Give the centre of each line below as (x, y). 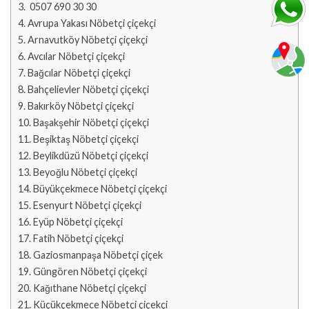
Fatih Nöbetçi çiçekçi (78, 238)
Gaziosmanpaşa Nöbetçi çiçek (98, 255)
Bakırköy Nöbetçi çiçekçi (80, 106)
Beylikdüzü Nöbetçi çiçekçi (90, 155)
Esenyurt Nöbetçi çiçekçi (87, 205)
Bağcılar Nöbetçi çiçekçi (79, 72)
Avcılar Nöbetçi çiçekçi (76, 56)
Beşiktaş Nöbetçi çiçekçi (86, 139)
